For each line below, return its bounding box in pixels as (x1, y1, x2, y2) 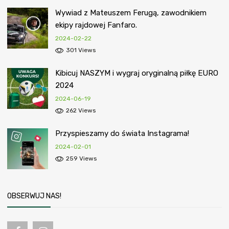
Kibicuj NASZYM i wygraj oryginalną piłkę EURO (55, 68, 218, 78)
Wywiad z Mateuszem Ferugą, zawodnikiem (55, 8, 207, 17)
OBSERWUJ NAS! (7, 191, 61, 200)
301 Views (66, 47, 96, 54)
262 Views (66, 107, 96, 114)
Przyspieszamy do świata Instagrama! (55, 128, 189, 138)
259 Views (66, 155, 97, 163)
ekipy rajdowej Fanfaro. (55, 20, 137, 30)
